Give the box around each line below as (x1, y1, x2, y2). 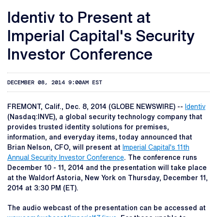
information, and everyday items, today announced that (7, 134, 192, 141)
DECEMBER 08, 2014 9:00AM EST (7, 78, 102, 87)
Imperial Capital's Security (7, 28, 195, 44)
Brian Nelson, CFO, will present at (7, 144, 123, 151)
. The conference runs (124, 154, 197, 161)
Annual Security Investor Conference (7, 154, 124, 161)
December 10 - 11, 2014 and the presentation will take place (7, 164, 207, 171)
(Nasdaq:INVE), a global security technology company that (7, 113, 202, 121)
